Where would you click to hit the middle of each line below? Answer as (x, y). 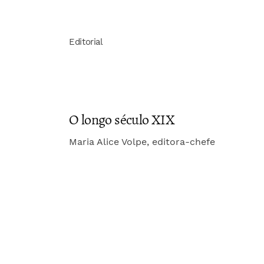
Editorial (86, 42)
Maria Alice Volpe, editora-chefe (142, 141)
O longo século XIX (122, 119)
